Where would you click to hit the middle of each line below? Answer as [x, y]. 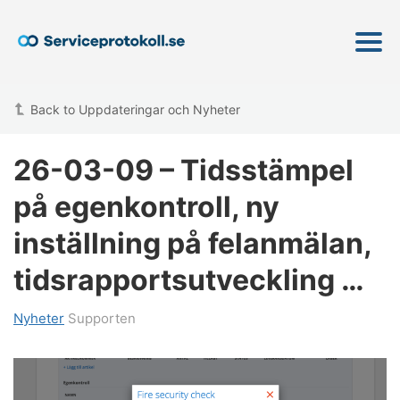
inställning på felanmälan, [192, 244]
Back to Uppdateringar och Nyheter [135, 110]
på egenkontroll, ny [146, 207]
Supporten [100, 319]
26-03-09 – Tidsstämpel [183, 171]
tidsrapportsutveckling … [189, 280]
